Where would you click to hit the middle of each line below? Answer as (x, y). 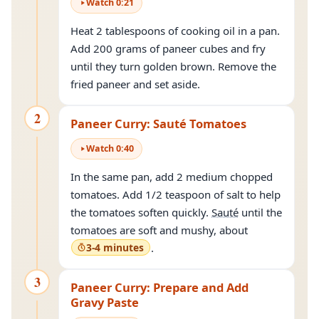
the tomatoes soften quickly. (141, 212)
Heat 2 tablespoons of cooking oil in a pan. (175, 31)
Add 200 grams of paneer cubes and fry (168, 48)
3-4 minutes (115, 247)
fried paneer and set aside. (135, 84)
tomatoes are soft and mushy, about (161, 230)
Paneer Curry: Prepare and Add (159, 287)
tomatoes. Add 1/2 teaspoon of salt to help (176, 194)
